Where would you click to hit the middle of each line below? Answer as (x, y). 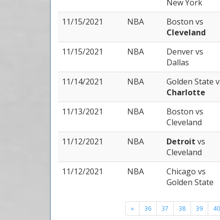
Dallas (178, 62)
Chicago (182, 171)
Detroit (182, 141)
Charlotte (186, 92)
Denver (181, 52)
